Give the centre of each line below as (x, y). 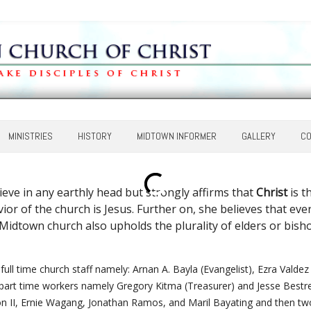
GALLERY (258, 136)
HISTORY (94, 136)
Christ (272, 193)
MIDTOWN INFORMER (176, 136)
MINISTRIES (30, 136)
